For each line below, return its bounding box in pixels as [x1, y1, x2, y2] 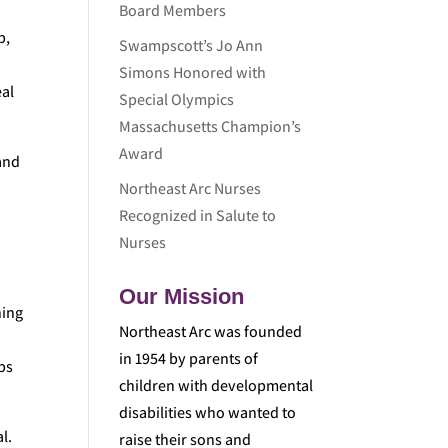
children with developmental [119, 375, 314, 396]
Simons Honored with [119, 62, 267, 83]
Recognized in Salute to [119, 205, 277, 226]
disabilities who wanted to [119, 402, 297, 423]
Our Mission [119, 284, 245, 309]
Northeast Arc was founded [119, 321, 303, 342]
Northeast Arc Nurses [119, 178, 262, 199]
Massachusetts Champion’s [119, 116, 302, 137]
